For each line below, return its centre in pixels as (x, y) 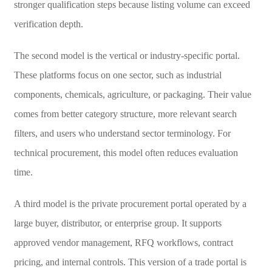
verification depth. (48, 24)
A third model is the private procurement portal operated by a (130, 203)
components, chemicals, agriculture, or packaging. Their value (132, 94)
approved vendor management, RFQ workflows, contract (123, 242)
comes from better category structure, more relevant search (125, 114)
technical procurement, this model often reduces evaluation (126, 152)
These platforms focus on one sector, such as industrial (117, 75)
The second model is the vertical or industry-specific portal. (127, 55)
